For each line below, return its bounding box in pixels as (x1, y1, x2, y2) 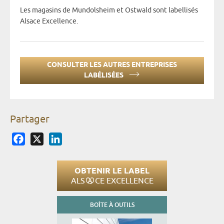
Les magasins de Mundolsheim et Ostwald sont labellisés (20, 6, 198, 14)
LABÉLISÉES (84, 70, 125, 80)
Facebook (25, 132, 58, 141)
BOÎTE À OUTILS (89, 200, 134, 208)
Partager (10, 113, 49, 125)
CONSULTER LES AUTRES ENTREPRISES (47, 60, 177, 70)
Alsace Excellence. (20, 17, 78, 25)
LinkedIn (62, 132, 92, 141)
